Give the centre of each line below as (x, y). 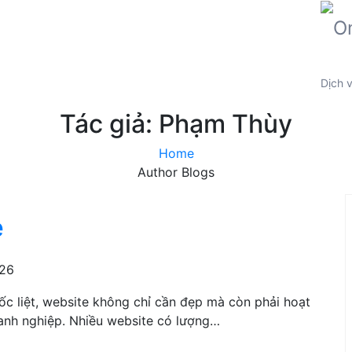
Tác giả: (109, 124)
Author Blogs (176, 172)
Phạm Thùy (225, 124)
